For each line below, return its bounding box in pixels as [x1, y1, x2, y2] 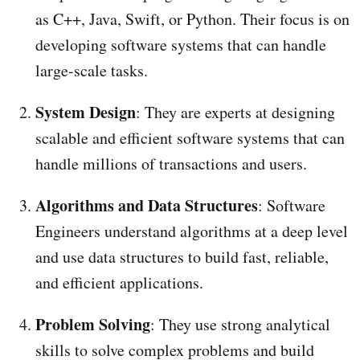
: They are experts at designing [136, 101, 335, 124]
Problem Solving [35, 313, 150, 337]
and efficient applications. [35, 272, 203, 294]
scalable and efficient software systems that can [35, 127, 345, 149]
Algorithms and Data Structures [35, 194, 258, 218]
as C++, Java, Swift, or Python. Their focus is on [35, 8, 350, 31]
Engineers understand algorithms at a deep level [35, 220, 348, 243]
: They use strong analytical [150, 313, 330, 336]
